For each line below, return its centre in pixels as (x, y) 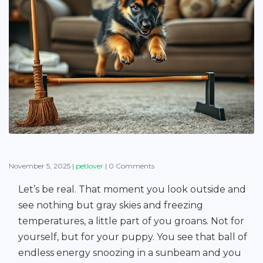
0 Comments (131, 166)
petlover (90, 166)
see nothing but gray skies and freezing (111, 205)
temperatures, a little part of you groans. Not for (131, 221)
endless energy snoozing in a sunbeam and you (130, 253)
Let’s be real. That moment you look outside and (132, 190)
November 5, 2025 (40, 166)
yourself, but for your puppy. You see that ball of (133, 237)
